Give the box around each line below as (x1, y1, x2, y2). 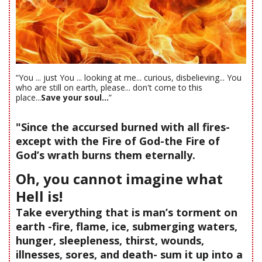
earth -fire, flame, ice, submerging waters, (16, 219, 237, 233)
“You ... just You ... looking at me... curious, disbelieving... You (16, 71, 242, 83)
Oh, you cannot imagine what (16, 168, 223, 188)
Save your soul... (41, 91, 109, 103)
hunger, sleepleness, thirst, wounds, (16, 233, 204, 247)
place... (16, 91, 41, 103)
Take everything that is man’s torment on (16, 205, 237, 219)
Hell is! (16, 186, 63, 206)
